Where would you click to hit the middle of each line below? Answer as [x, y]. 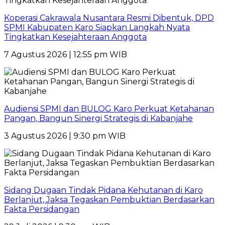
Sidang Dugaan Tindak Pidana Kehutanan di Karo [103, 190]
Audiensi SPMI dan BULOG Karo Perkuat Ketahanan [109, 108]
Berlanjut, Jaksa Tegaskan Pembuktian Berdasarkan [109, 199]
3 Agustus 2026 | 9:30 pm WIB [65, 136]
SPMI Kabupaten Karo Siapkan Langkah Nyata [97, 27]
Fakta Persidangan [42, 209]
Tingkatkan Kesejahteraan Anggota [75, 37]
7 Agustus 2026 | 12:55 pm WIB [66, 54]
